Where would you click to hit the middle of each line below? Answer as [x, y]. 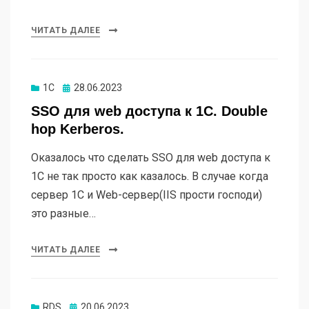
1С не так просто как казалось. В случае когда [150, 177]
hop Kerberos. [78, 129]
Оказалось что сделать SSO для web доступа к [151, 158]
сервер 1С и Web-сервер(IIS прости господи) [147, 195]
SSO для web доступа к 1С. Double [149, 111]
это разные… [63, 214]
